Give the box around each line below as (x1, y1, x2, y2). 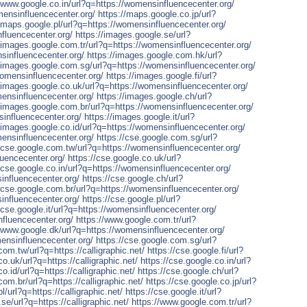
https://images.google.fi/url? (106, 70, 217, 81)
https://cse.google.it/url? (125, 286, 221, 297)
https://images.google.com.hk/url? (87, 49, 222, 60)
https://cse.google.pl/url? (82, 193, 180, 204)
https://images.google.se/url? (75, 29, 191, 40)
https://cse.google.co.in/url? (140, 255, 251, 266)
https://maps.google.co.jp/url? (98, 8, 216, 19)
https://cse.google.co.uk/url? (68, 152, 181, 163)
